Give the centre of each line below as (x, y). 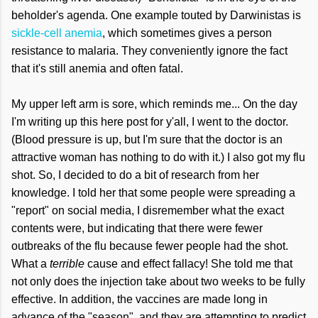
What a (31, 264)
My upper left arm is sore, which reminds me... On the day (154, 104)
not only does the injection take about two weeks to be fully (158, 281)
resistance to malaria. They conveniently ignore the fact (149, 51)
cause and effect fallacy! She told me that (188, 264)
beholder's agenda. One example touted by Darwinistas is (156, 15)
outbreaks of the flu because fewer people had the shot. (150, 246)
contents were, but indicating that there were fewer (137, 228)
